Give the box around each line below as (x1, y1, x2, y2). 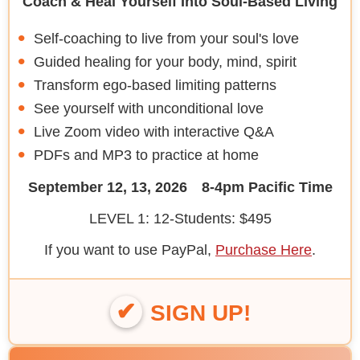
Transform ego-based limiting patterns (34, 76, 276, 93)
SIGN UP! (149, 300, 251, 325)
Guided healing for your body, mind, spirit (34, 53, 297, 70)
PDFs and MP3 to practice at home (34, 146, 259, 163)
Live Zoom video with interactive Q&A (34, 123, 274, 140)
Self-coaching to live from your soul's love (34, 30, 299, 47)
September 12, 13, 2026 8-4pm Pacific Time (27, 178, 333, 195)
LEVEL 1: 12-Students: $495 (88, 210, 272, 227)
